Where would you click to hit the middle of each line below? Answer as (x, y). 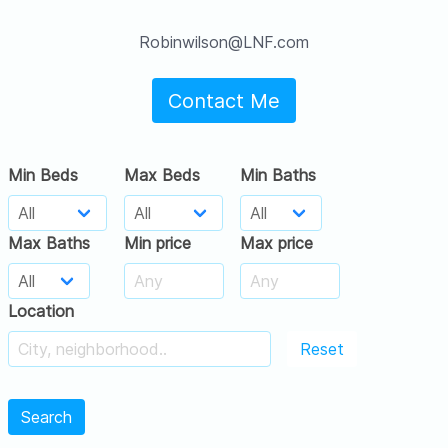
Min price (157, 243)
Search (46, 417)
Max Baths (49, 243)
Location (41, 311)
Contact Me (224, 100)
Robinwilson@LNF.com (224, 42)
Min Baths (278, 175)
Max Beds (162, 175)
